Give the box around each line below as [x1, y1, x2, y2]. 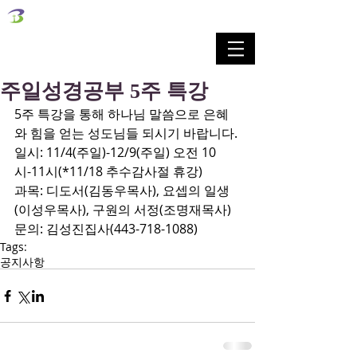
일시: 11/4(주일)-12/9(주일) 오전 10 [14, 143, 216, 161]
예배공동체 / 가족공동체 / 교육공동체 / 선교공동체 [14, 49, 214, 64]
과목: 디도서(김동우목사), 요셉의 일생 [14, 182, 229, 199]
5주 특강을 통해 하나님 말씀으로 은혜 [14, 105, 229, 123]
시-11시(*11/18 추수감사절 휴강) [14, 163, 202, 180]
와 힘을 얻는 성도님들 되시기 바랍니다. [14, 124, 237, 142]
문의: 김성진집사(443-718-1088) [14, 220, 198, 237]
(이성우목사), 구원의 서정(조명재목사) [14, 201, 231, 218]
